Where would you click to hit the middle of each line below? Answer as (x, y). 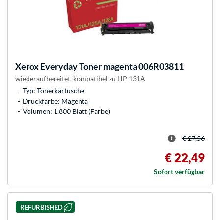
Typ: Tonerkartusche (54, 90)
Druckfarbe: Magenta (55, 101)
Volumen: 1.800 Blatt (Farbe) (66, 111)
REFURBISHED (41, 207)
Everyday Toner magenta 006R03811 (111, 66)
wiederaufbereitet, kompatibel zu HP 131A (80, 78)
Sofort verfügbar (179, 171)
